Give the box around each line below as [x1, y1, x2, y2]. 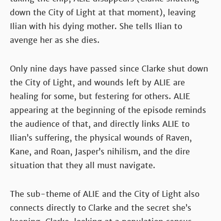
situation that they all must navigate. [10, 160, 155, 171]
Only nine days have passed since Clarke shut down [10, 63, 208, 74]
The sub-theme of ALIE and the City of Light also [10, 188, 199, 199]
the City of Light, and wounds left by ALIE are [10, 77, 185, 88]
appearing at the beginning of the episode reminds [10, 105, 206, 115]
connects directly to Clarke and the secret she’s [10, 202, 191, 213]
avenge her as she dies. [10, 35, 100, 45]
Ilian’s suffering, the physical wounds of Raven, [10, 132, 192, 143]
